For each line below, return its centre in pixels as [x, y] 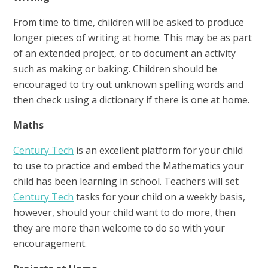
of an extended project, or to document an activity [125, 54]
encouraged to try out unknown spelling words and [129, 85]
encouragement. [51, 244]
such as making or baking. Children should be [115, 69]
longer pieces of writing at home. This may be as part [133, 38]
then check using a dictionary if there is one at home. [133, 100]
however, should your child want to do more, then [125, 213]
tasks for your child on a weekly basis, [160, 197]
